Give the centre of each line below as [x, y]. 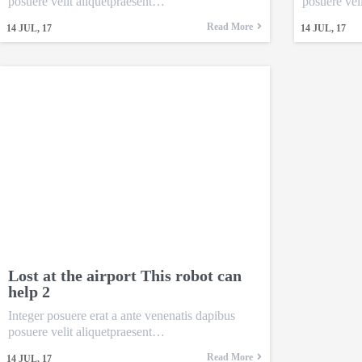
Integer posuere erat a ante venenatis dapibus [122, 315]
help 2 [29, 291]
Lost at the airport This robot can [125, 275]
